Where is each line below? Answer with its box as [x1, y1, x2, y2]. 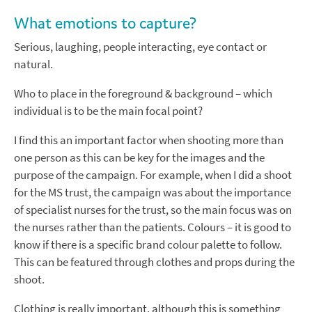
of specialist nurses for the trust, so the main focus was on [14, 202, 292, 219]
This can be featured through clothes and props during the [14, 254, 295, 271]
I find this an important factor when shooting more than [14, 132, 283, 149]
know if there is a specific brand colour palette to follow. [14, 237, 282, 253]
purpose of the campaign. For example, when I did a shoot [14, 167, 292, 184]
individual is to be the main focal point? [14, 103, 203, 120]
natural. [14, 56, 53, 73]
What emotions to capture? [14, 13, 196, 33]
